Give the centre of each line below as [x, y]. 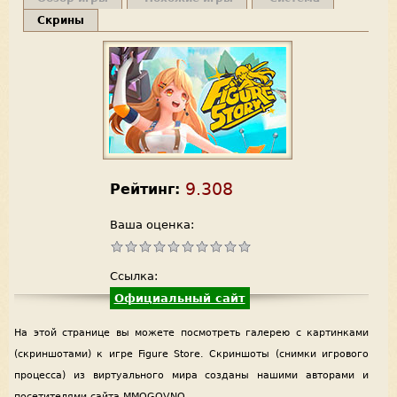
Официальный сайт [179, 298]
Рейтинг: [144, 189]
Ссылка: [133, 276]
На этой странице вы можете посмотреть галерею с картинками [191, 332]
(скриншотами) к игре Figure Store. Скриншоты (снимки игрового [191, 354]
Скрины [61, 20]
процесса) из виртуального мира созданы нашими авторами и [191, 375]
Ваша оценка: [152, 224]
